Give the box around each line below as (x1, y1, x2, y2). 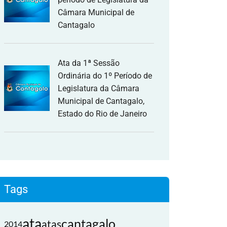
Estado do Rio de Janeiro (58, 109, 147, 119)
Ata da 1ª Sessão (58, 58, 120, 68)
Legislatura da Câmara (58, 84, 139, 93)
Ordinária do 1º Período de (58, 71, 152, 81)
